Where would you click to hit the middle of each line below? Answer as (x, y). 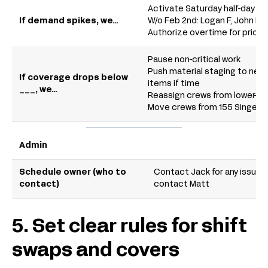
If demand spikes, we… (69, 22)
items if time (174, 84)
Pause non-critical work (194, 60)
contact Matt (182, 185)
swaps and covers (96, 252)
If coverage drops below (74, 78)
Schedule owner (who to (73, 173)
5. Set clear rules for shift (130, 228)
